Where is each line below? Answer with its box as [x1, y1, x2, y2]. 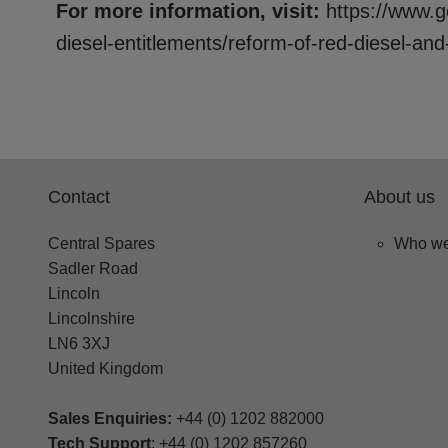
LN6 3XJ [48, 334, 110, 352]
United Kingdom [48, 359, 163, 377]
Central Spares [48, 234, 155, 252]
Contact [48, 186, 110, 207]
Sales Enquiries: [48, 409, 172, 427]
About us [364, 186, 435, 207]
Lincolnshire [48, 309, 135, 327]
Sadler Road [48, 259, 138, 277]
